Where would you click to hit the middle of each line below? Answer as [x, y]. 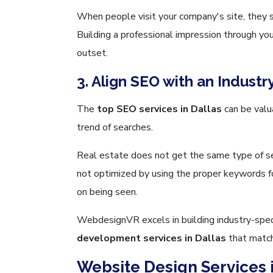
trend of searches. [115, 127]
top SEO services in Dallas [159, 109]
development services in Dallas [151, 238]
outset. [92, 53]
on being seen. [107, 192]
